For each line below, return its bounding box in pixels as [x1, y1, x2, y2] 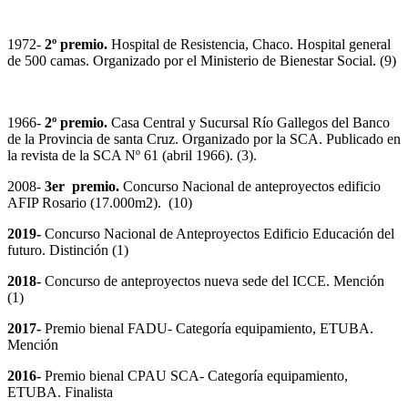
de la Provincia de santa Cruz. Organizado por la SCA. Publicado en [7, 131, 401, 148]
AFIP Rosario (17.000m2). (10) [7, 195, 192, 211]
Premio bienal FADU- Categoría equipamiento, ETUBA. [41, 321, 373, 337]
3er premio [45, 178, 116, 195]
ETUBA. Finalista [7, 384, 113, 401]
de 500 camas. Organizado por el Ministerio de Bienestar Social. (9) [7, 53, 396, 69]
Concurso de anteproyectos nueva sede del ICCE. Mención [41, 273, 384, 290]
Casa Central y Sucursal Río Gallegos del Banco [111, 115, 390, 131]
